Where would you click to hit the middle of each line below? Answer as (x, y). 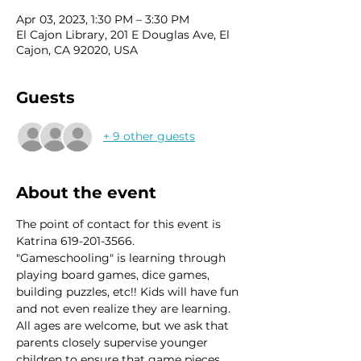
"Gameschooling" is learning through (122, 257)
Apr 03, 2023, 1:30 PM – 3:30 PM (103, 19)
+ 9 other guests (149, 136)
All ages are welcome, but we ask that (124, 325)
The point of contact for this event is (120, 224)
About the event (86, 192)
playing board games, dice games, (114, 274)
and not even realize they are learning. (125, 308)
